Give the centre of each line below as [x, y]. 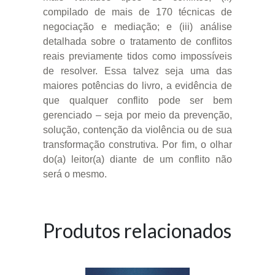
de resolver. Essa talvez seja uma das [137, 71]
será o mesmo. [75, 174]
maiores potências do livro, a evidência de [137, 85]
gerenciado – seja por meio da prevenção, [137, 115]
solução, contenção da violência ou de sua [137, 130]
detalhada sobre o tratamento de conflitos [137, 41]
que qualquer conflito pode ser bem [137, 100]
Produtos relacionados [137, 230]
